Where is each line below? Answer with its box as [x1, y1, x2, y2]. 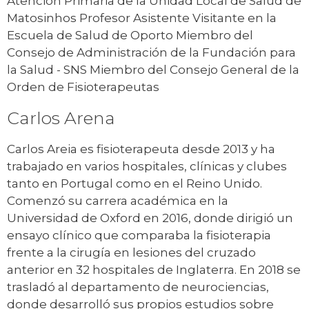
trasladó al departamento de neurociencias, [7, 280, 269, 295]
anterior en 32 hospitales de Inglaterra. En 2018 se [7, 263, 301, 277]
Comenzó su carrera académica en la [7, 194, 228, 208]
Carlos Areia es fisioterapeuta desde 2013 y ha [7, 142, 275, 157]
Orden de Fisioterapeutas [7, 80, 159, 94]
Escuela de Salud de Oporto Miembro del [7, 28, 253, 43]
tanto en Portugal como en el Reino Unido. [7, 177, 262, 191]
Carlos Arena [7, 108, 115, 129]
